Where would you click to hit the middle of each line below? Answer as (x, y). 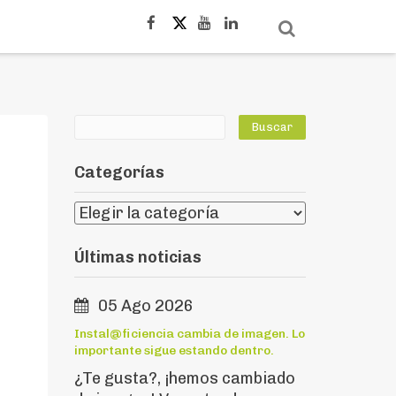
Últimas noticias (137, 257)
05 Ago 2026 (145, 306)
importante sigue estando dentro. (174, 350)
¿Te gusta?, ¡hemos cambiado (184, 378)
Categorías (119, 172)
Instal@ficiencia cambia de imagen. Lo (189, 334)
